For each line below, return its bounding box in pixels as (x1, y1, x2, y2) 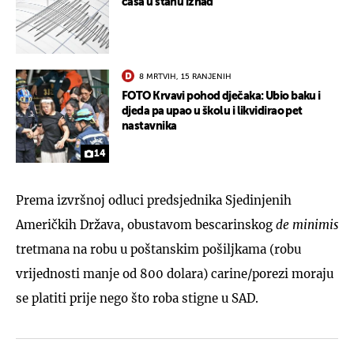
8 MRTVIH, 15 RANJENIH (139, 72, 232, 81)
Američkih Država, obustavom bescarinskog (16, 217, 276, 232)
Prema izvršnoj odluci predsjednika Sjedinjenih (16, 192, 292, 208)
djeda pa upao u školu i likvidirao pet (122, 105, 303, 117)
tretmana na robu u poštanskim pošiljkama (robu (16, 241, 301, 257)
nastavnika (122, 120, 177, 132)
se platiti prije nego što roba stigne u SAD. (16, 290, 258, 306)
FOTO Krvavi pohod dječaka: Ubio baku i (122, 90, 321, 102)
